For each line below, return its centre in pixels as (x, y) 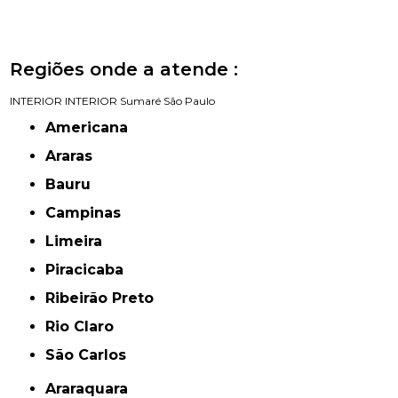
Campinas (89, 212)
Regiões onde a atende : (124, 69)
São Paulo (190, 100)
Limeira (79, 241)
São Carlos (91, 354)
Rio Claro (85, 326)
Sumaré (141, 100)
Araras (75, 155)
